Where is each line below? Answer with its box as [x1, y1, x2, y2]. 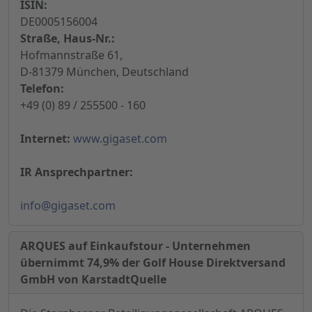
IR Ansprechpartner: [20, 164, 133, 180]
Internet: [20, 131, 70, 147]
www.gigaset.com [73, 131, 167, 147]
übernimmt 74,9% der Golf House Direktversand [20, 255, 286, 271]
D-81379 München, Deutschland [20, 64, 189, 80]
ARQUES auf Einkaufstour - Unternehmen [20, 238, 251, 254]
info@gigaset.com [20, 198, 116, 214]
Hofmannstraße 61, [20, 47, 123, 63]
